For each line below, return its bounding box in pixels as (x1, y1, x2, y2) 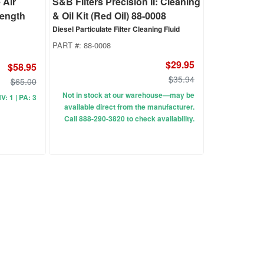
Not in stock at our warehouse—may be (62, 90, 194, 101)
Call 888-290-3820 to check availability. (64, 113, 194, 124)
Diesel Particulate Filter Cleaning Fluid (52, 24, 180, 35)
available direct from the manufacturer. (64, 101, 194, 113)
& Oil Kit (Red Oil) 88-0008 (52, 9, 166, 23)
